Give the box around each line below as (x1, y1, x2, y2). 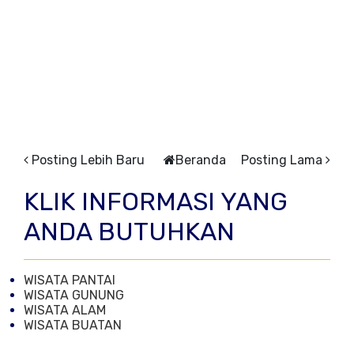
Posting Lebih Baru (32, 153, 145, 168)
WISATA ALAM (24, 303, 106, 318)
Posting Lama (241, 153, 322, 168)
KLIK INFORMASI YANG (24, 186, 288, 217)
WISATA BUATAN (24, 318, 122, 333)
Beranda (175, 153, 226, 168)
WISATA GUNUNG (24, 288, 124, 303)
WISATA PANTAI (24, 273, 115, 288)
